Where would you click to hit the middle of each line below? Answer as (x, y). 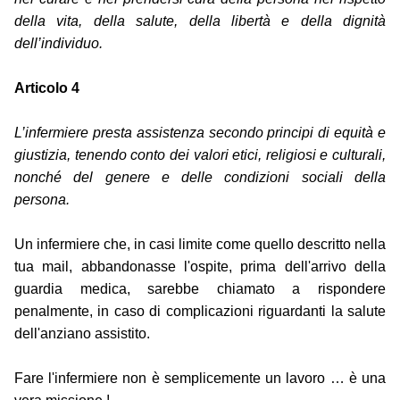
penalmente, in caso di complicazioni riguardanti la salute (200, 312)
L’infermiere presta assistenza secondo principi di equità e (200, 133)
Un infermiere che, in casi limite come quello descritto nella (200, 245)
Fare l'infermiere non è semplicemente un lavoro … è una (200, 379)
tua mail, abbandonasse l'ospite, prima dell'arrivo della (200, 267)
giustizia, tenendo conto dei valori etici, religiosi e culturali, (200, 155)
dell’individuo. (58, 44)
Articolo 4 (47, 88)
